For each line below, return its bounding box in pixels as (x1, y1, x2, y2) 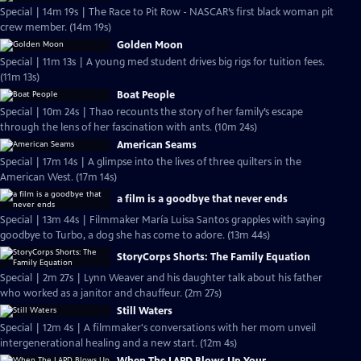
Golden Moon (117, 39, 183, 52)
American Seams (117, 139, 197, 151)
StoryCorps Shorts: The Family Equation (117, 251, 310, 263)
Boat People (117, 89, 175, 102)
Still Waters (117, 305, 172, 317)
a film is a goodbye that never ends (117, 193, 288, 205)
